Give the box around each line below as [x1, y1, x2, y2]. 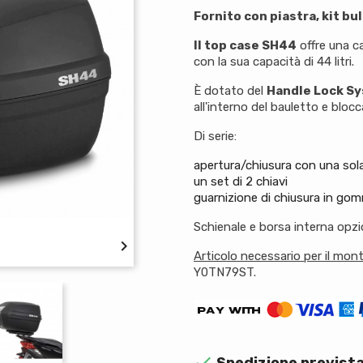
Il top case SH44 [194, 38, 297, 53]
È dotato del [194, 83, 267, 98]
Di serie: [194, 129, 237, 143]
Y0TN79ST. [194, 265, 256, 280]
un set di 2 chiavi [194, 174, 288, 189]
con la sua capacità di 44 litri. [194, 54, 354, 69]
